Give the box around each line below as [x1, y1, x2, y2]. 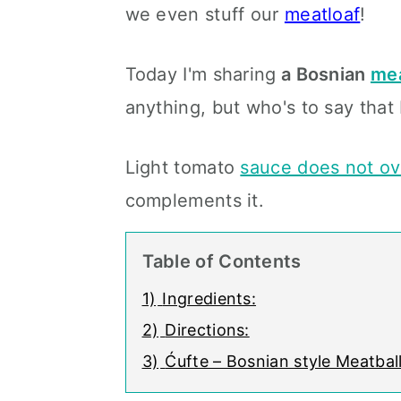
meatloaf [284, 4, 361, 25]
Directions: [165, 320, 250, 339]
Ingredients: [162, 289, 257, 308]
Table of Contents [141, 251, 302, 272]
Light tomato [124, 157, 241, 178]
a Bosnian [276, 64, 371, 85]
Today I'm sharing [124, 64, 277, 85]
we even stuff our [124, 4, 285, 25]
